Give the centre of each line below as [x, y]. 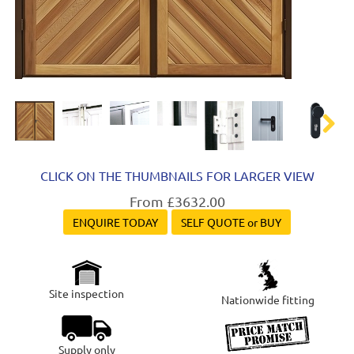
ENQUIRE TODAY [115, 222]
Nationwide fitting [267, 300]
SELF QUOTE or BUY [231, 222]
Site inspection [87, 294]
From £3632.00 [177, 201]
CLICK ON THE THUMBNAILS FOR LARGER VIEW [177, 176]
